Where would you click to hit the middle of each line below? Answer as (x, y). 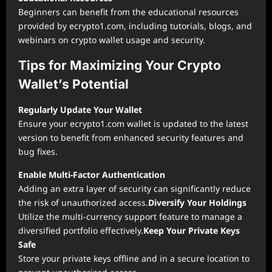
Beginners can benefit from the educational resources (128, 12)
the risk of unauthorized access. (83, 202)
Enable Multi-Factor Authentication (92, 174)
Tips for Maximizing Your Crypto (120, 65)
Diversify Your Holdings (197, 202)
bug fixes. (38, 151)
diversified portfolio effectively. (81, 230)
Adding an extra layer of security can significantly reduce (134, 188)
